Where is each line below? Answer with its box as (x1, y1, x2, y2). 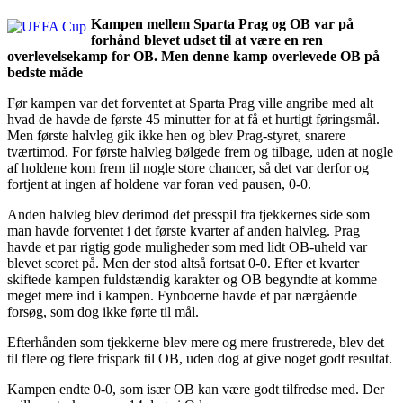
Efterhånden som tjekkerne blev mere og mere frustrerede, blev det (7, 334, 384, 350)
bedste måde (7, 64, 83, 80)
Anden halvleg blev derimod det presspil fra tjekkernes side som (7, 206, 370, 222)
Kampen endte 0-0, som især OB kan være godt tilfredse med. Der (7, 381, 384, 397)
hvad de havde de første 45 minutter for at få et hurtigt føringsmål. (7, 111, 380, 127)
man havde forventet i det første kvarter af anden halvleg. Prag (7, 222, 360, 238)
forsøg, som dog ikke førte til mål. (7, 303, 199, 319)
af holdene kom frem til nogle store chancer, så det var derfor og (7, 159, 369, 175)
